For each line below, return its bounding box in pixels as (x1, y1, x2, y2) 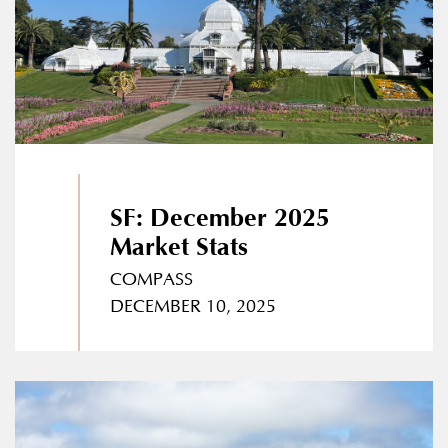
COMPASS (109, 270, 193, 291)
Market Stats (109, 233, 248, 263)
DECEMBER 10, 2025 (109, 297, 276, 318)
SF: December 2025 (109, 204, 330, 234)
